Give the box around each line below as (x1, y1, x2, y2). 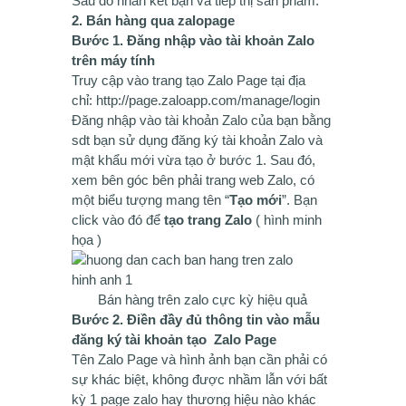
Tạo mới (229, 192, 282, 208)
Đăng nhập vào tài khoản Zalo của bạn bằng (72, 112, 331, 128)
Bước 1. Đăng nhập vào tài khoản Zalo (72, 33, 314, 48)
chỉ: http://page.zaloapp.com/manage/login (72, 92, 320, 108)
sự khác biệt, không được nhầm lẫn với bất (72, 372, 327, 387)
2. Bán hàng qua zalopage (72, 13, 235, 28)
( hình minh (252, 212, 322, 227)
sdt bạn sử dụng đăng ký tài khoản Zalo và (72, 132, 323, 148)
